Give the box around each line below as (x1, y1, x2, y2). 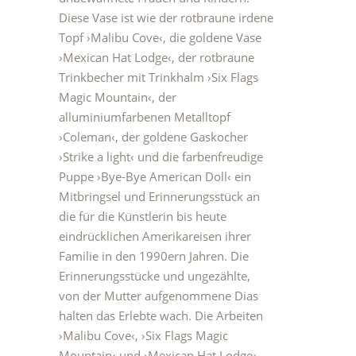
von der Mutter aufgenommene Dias (59, 288, 258, 304)
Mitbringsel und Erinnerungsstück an (59, 188, 260, 204)
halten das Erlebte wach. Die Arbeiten (59, 308, 263, 323)
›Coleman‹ (59, 129, 115, 145)
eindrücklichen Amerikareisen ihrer (59, 228, 251, 244)
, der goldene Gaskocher (115, 129, 248, 145)
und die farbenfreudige (137, 149, 263, 164)
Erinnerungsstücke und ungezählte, (59, 268, 250, 284)
